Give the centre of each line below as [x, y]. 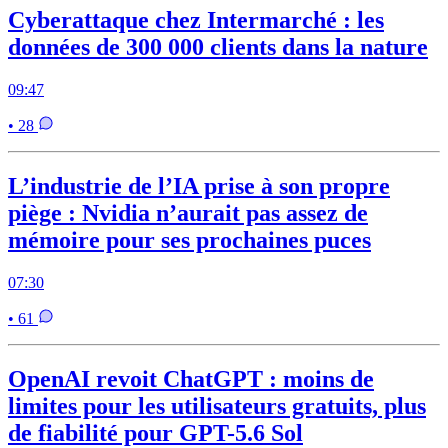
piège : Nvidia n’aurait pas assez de [188, 213]
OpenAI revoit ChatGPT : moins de [191, 378]
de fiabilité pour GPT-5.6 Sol [155, 432]
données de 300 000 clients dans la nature [218, 47]
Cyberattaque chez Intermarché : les [196, 20]
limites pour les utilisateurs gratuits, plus [217, 405]
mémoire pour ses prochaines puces [189, 240]
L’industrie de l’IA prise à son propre [199, 186]
